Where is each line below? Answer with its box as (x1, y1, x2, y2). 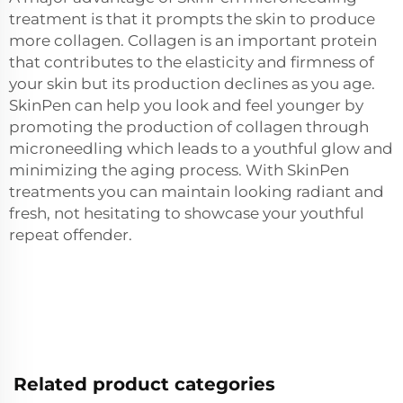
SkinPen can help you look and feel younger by (9, 96, 363, 115)
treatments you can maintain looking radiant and (9, 183, 384, 201)
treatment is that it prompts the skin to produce (9, 10, 375, 29)
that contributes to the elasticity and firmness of (9, 53, 374, 72)
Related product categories (13, 373, 275, 396)
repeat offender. (9, 226, 132, 245)
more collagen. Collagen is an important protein (9, 31, 377, 50)
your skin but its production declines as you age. (9, 75, 375, 94)
